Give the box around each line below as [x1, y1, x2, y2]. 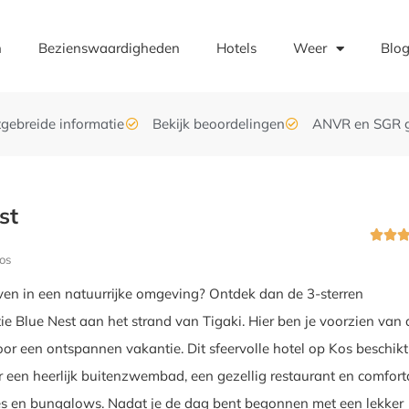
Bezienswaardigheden [38, 39, 181, 57]
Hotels [216, 39, 257, 57]
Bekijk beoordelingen [152, 115, 285, 132]
